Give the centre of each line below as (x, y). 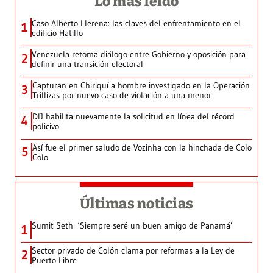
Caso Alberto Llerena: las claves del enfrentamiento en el (136, 23)
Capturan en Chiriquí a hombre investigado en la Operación (141, 86)
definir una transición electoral (87, 64)
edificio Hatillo (57, 33)
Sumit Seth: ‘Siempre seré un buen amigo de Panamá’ (132, 226)
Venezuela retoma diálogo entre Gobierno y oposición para (139, 55)
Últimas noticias (136, 204)
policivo (46, 126)
